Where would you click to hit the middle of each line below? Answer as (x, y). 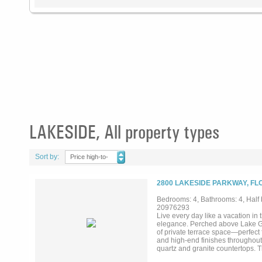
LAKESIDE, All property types (124, 132)
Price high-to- (89, 157)
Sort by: (47, 157)
